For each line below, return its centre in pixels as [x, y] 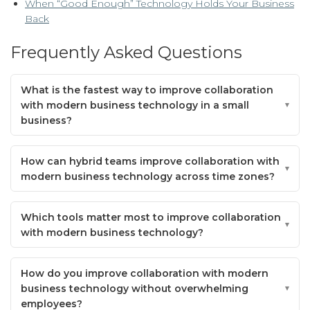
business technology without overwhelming [135, 288]
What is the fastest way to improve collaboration [147, 90]
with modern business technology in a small [135, 105]
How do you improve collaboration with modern [145, 273]
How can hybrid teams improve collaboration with [150, 161]
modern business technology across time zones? [148, 176]
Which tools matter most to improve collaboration [151, 217]
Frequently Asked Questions [126, 53]
